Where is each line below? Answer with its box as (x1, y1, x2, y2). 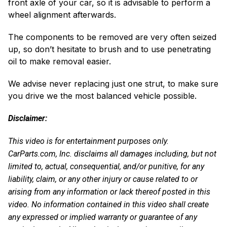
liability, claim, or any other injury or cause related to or (8, 174, 198, 184)
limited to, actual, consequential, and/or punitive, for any (8, 162, 204, 171)
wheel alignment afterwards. (8, 10, 116, 20)
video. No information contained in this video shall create (8, 200, 209, 209)
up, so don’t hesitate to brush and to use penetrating (8, 44, 211, 54)
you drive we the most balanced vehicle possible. (8, 91, 197, 101)
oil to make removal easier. (8, 56, 111, 66)
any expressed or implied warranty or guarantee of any (8, 212, 197, 222)
